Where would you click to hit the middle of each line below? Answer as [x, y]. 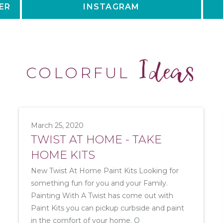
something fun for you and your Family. [100, 183]
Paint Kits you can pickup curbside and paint [108, 208]
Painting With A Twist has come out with [102, 196]
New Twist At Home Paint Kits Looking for [105, 171]
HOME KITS [63, 155]
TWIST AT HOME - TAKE [97, 140]
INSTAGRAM [111, 7]
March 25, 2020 [57, 125]
